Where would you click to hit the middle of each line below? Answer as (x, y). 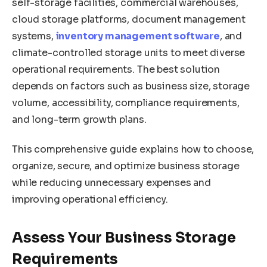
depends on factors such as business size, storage (131, 86)
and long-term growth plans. (79, 120)
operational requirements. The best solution (116, 70)
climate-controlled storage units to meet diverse (129, 53)
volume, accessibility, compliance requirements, (126, 103)
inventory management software (138, 36)
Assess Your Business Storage (124, 238)
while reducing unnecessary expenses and (111, 182)
